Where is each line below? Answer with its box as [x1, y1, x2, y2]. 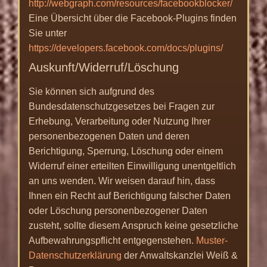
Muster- [196, 235, 228, 246]
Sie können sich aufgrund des [29, 86, 154, 97]
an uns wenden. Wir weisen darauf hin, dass [29, 175, 215, 186]
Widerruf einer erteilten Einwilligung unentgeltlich [29, 160, 236, 171]
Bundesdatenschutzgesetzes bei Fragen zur [29, 101, 215, 111]
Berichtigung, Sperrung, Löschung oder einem [29, 145, 223, 156]
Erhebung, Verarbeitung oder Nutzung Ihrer [29, 116, 210, 126]
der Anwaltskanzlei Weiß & [122, 250, 238, 260]
